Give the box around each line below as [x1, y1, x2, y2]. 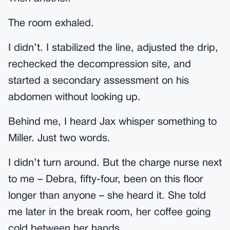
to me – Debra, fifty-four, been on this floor [8, 175, 203, 184]
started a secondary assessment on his [8, 76, 189, 86]
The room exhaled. [8, 19, 94, 28]
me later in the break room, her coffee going [8, 208, 210, 217]
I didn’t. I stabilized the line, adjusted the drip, [8, 44, 218, 53]
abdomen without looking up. [8, 93, 141, 102]
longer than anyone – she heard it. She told [8, 191, 206, 201]
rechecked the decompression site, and [8, 60, 191, 69]
